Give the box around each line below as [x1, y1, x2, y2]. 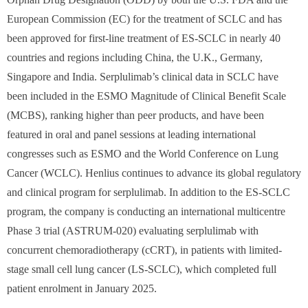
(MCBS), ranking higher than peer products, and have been [7, 109, 264, 121]
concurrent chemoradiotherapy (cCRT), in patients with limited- [7, 244, 282, 256]
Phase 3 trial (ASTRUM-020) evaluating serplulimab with [7, 225, 258, 236]
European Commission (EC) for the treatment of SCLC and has [7, 13, 282, 25]
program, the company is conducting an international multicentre [7, 206, 285, 217]
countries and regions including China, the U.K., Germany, [7, 52, 263, 63]
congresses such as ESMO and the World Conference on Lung [7, 148, 278, 159]
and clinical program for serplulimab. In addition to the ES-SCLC [7, 186, 290, 198]
